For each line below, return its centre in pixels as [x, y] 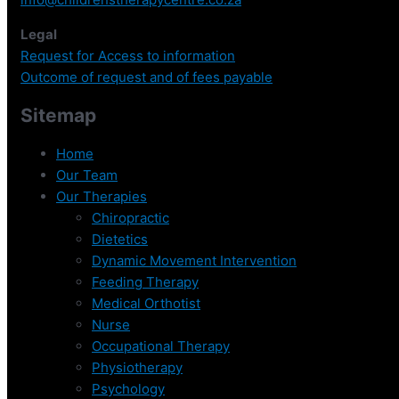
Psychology [128, 388]
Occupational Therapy [161, 346]
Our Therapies [102, 196]
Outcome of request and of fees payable [147, 77]
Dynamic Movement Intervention [194, 260]
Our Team [87, 175]
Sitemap [58, 116]
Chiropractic [130, 217]
